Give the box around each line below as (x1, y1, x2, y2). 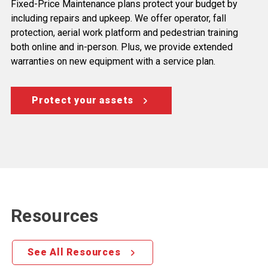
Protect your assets (32, 95, 134, 106)
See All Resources (28, 246, 121, 258)
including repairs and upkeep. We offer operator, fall (11, 13, 226, 25)
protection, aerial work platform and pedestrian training (11, 27, 238, 39)
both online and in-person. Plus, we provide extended (11, 41, 233, 53)
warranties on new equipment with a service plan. (11, 56, 215, 68)
